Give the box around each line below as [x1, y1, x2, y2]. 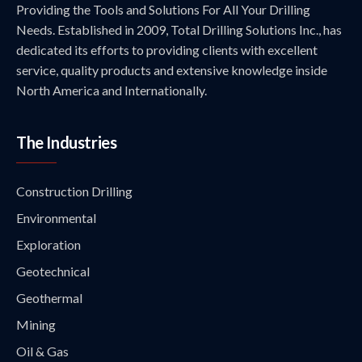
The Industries [16, 133, 117, 152]
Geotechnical [16, 263, 90, 279]
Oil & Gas [16, 343, 69, 359]
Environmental [16, 210, 96, 225]
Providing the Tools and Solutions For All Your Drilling [16, 2, 310, 17]
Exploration [16, 237, 81, 252]
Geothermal [16, 290, 82, 305]
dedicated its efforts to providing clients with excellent [16, 42, 318, 57]
